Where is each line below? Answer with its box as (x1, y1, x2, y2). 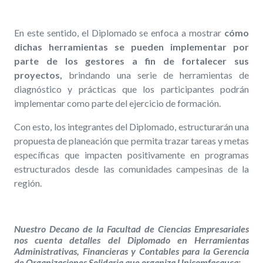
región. (14, 177, 42, 189)
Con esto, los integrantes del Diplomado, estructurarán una (14, 121, 249, 133)
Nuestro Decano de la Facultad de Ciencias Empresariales (14, 223, 249, 235)
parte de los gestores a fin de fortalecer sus (14, 55, 249, 67)
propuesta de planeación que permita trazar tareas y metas (14, 135, 249, 147)
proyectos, (14, 69, 62, 81)
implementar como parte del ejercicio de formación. (14, 97, 221, 109)
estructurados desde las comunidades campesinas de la (14, 163, 249, 175)
